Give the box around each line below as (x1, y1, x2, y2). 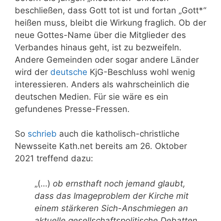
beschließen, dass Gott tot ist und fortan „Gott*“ (15, 5, 206, 15)
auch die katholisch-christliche (57, 129, 180, 139)
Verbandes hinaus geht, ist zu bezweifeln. (15, 42, 182, 52)
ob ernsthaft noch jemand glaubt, (53, 178, 185, 188)
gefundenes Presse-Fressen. (15, 104, 130, 114)
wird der (15, 67, 50, 77)
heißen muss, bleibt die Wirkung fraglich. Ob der (15, 17, 206, 28)
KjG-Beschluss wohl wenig (87, 67, 195, 77)
